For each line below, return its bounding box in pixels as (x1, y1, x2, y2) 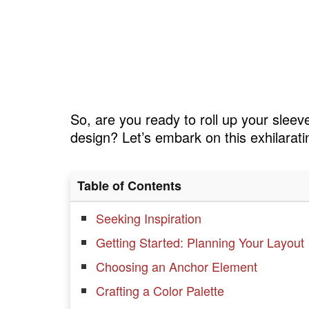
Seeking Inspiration (96, 209, 201, 228)
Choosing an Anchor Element (96, 257, 257, 276)
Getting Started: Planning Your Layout (96, 233, 304, 252)
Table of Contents (77, 177, 181, 195)
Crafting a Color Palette (96, 281, 224, 300)
